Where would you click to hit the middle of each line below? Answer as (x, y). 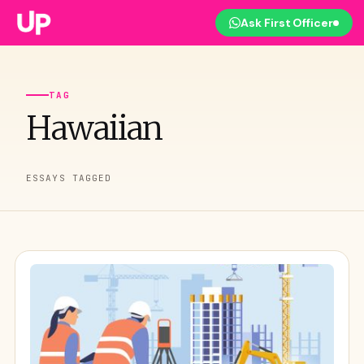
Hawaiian (94, 128)
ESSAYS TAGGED (69, 178)
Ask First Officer (287, 23)
